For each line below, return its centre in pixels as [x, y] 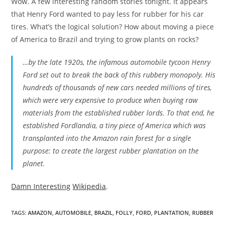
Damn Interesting [41, 186]
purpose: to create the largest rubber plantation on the [111, 151]
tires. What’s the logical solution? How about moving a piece [113, 27]
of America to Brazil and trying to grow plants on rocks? [105, 39]
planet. [34, 163]
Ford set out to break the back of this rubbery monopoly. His [119, 75]
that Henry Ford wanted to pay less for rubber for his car [108, 14]
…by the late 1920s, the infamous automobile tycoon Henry [117, 62]
